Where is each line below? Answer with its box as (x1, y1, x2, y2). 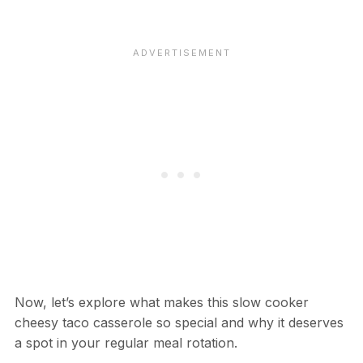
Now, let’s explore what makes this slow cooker (14, 294, 309, 311)
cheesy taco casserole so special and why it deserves (14, 314, 344, 331)
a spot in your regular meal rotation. (14, 335, 237, 352)
